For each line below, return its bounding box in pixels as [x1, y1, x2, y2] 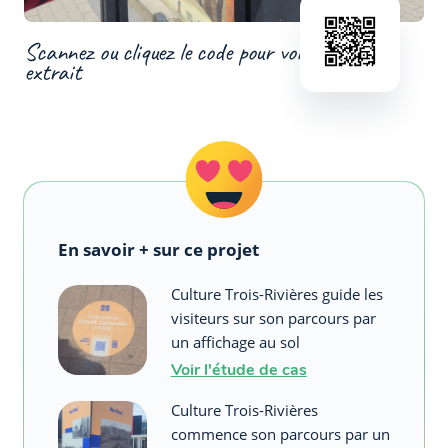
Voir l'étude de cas [170, 358, 307, 381]
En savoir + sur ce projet [58, 237, 259, 261]
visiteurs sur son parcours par [170, 307, 376, 328]
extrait [24, 55, 81, 88]
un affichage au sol [170, 331, 300, 352]
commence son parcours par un [170, 423, 390, 444]
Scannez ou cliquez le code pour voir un [24, 35, 335, 68]
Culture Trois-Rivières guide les [170, 283, 383, 304]
